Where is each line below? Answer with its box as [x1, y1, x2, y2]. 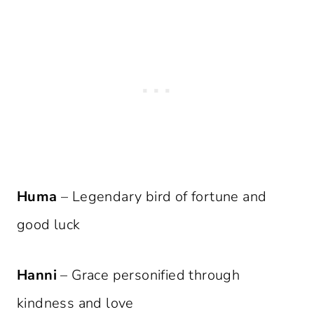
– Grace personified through [57, 266, 240, 285]
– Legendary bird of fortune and [57, 187, 267, 207]
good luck [17, 215, 81, 235]
